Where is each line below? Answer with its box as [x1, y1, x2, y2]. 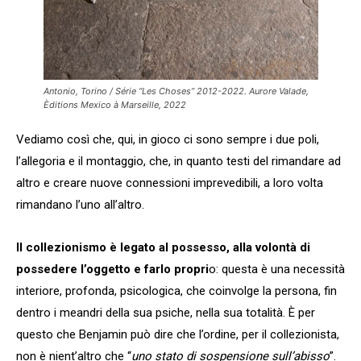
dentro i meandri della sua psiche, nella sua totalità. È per [16, 305, 315, 320]
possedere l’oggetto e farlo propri [16, 261, 209, 276]
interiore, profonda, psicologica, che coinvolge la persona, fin [16, 283, 337, 298]
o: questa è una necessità [209, 261, 345, 276]
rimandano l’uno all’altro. [16, 197, 144, 212]
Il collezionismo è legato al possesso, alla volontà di [16, 239, 310, 255]
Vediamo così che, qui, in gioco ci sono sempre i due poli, [16, 131, 319, 147]
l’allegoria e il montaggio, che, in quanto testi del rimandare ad [16, 153, 341, 168]
